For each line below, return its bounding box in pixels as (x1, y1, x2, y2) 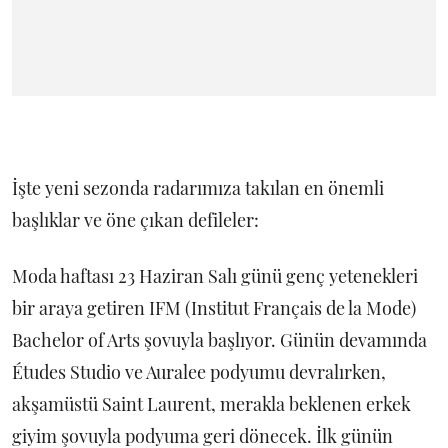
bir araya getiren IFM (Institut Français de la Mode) (12, 296, 416, 320)
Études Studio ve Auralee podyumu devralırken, (12, 360, 386, 384)
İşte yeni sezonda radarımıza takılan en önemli (12, 176, 384, 200)
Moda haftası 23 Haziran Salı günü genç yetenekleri (12, 264, 418, 288)
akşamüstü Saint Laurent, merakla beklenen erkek (12, 392, 411, 416)
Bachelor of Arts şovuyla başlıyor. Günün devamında (12, 328, 427, 352)
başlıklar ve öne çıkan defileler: (12, 208, 259, 232)
